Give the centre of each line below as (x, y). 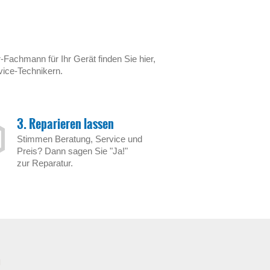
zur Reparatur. (45, 163)
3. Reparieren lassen (65, 124)
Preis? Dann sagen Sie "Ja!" (72, 151)
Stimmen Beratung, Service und (79, 139)
